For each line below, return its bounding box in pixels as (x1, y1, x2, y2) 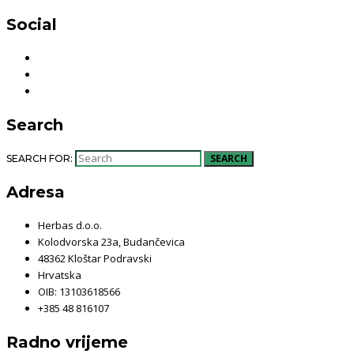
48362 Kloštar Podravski (38, 250, 152, 265)
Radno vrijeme (6, 332, 128, 352)
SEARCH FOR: (6, 152, 73, 164)
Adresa (6, 182, 65, 201)
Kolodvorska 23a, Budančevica (38, 234, 185, 249)
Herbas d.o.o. (38, 217, 102, 232)
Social (6, 14, 57, 34)
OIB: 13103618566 (38, 284, 120, 299)
